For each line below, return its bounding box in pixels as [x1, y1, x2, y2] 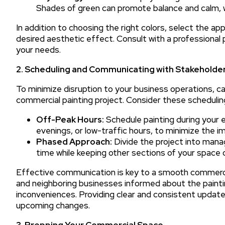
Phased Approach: [36, 136, 112, 147]
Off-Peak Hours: [36, 114, 104, 125]
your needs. [16, 44, 61, 55]
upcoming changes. [16, 199, 90, 211]
